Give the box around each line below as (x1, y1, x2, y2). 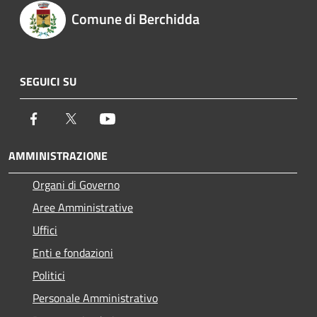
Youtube (115, 109, 155, 127)
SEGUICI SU (20, 72, 76, 90)
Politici (33, 266, 65, 284)
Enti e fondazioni (33, 243, 113, 261)
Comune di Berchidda (71, 8, 200, 30)
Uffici (33, 221, 57, 238)
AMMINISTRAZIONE (8, 146, 108, 164)
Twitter (79, 109, 113, 127)
